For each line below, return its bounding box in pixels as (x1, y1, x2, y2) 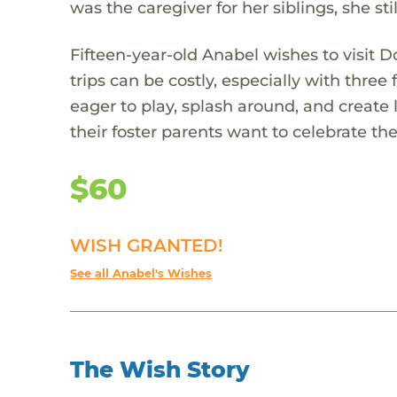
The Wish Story (70, 355, 251, 383)
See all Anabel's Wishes (70, 266, 213, 280)
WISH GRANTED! (70, 234, 224, 256)
